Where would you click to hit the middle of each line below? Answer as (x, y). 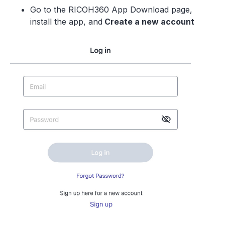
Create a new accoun (147, 22)
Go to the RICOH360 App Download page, (111, 10)
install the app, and (66, 22)
